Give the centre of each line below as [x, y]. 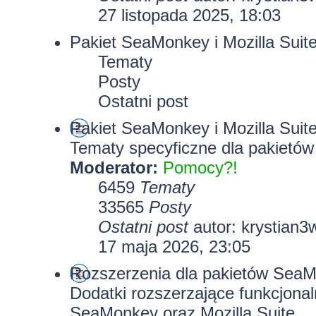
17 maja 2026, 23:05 [174, 247]
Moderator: [114, 168]
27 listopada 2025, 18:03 [189, 15]
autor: [214, 227]
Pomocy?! [200, 168]
